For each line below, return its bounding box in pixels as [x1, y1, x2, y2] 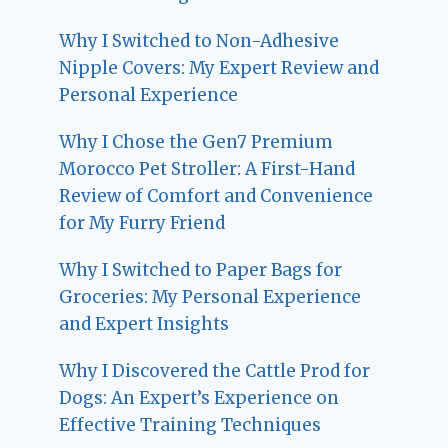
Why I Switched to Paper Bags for [59, 259, 343, 282]
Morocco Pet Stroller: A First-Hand [59, 158, 356, 181]
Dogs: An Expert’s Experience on [59, 387, 340, 410]
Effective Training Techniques [59, 414, 322, 437]
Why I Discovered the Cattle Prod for [59, 360, 371, 383]
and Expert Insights [59, 313, 230, 336]
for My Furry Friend [59, 212, 226, 235]
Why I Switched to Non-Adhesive [59, 30, 340, 53]
